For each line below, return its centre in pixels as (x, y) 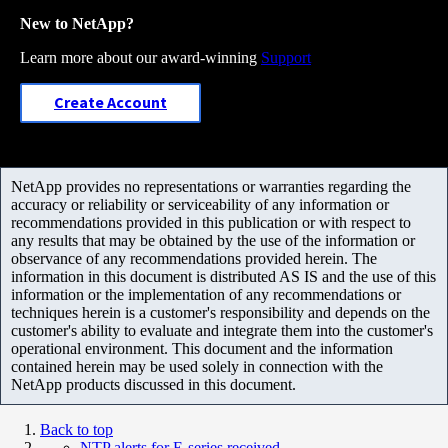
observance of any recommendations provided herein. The (194, 258)
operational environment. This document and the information (202, 348)
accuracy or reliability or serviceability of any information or (200, 204)
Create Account (110, 102)
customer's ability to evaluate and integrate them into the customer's (222, 330)
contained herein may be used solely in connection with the (197, 366)
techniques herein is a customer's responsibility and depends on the (220, 312)
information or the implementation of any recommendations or (206, 294)
